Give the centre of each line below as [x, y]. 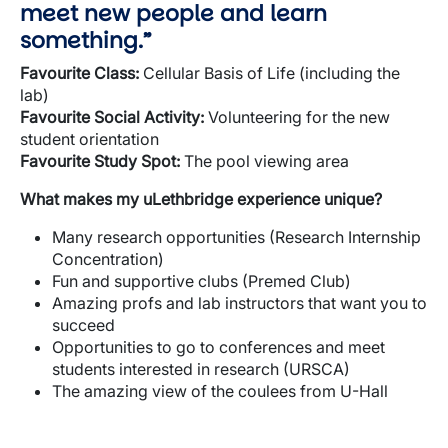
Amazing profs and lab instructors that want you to [239, 303]
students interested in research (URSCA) [201, 369]
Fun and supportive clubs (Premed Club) [201, 281]
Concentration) [108, 259]
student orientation [89, 139]
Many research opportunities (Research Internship [236, 237]
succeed [83, 325]
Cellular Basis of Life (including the [269, 73]
